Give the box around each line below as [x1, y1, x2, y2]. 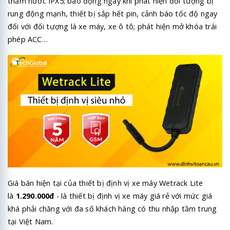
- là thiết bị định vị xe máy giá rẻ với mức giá [54, 190, 213, 201]
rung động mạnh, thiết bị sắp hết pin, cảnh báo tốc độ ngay [8, 8, 218, 18]
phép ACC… [8, 34, 48, 44]
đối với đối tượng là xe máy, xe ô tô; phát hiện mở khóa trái [8, 21, 217, 31]
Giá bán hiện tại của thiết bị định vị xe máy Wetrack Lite [8, 178, 203, 188]
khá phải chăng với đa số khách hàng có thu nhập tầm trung [8, 203, 217, 214]
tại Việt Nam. [8, 216, 53, 226]
